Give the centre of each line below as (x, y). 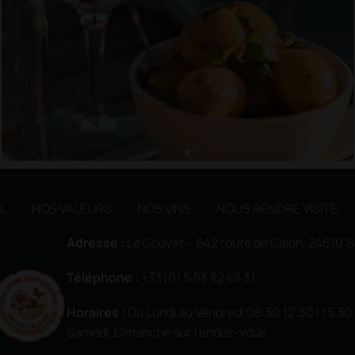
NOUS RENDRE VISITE (277, 208)
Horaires (93, 313)
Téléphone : (104, 277)
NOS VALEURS (72, 208)
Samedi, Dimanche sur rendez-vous (166, 332)
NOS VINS (164, 208)
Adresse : (95, 242)
